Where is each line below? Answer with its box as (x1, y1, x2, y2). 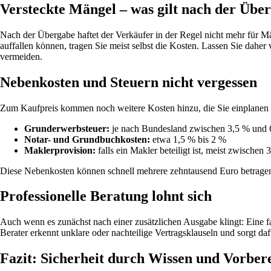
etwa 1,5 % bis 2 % (150, 134, 226, 145)
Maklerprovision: (24, 145, 96, 155)
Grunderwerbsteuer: (24, 123, 109, 134)
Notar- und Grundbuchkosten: (24, 134, 150, 145)
